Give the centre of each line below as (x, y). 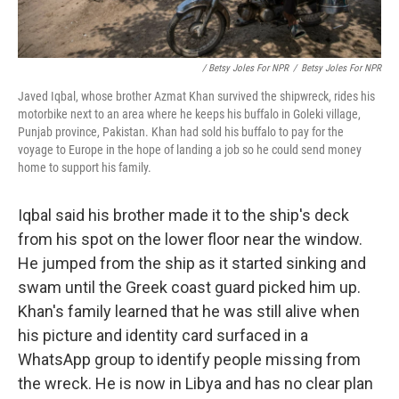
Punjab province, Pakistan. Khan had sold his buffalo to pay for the (181, 131)
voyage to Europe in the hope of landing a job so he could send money (190, 149)
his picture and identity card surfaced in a (163, 335)
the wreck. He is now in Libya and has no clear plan (195, 383)
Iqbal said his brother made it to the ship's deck (183, 215)
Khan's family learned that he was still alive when (189, 311)
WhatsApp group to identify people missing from (189, 359)
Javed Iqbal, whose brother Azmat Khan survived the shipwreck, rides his (196, 96)
